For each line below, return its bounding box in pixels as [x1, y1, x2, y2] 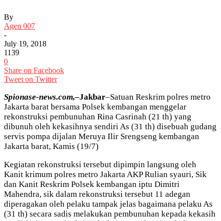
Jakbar [79, 92, 106, 102]
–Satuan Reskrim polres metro [106, 92, 211, 102]
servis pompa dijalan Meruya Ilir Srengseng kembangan [4, 131, 199, 141]
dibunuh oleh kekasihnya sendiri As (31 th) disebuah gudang [4, 121, 217, 131]
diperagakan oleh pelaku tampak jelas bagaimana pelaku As [4, 199, 213, 209]
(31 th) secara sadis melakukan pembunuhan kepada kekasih [4, 209, 216, 219]
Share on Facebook [4, 66, 64, 74]
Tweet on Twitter [4, 74, 57, 83]
